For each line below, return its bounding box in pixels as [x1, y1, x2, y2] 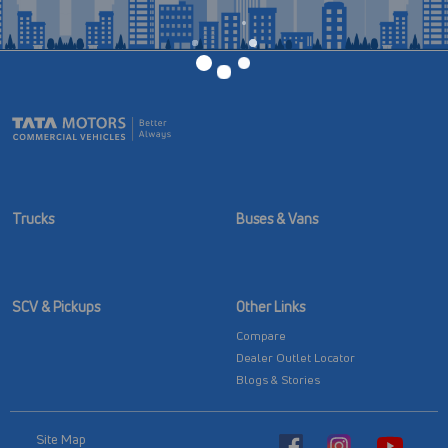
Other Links [236, 297, 305, 316]
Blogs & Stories [236, 371, 320, 388]
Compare [236, 327, 286, 344]
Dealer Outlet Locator [236, 349, 355, 366]
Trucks [12, 209, 54, 228]
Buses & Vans [236, 209, 318, 228]
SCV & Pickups [12, 297, 100, 316]
